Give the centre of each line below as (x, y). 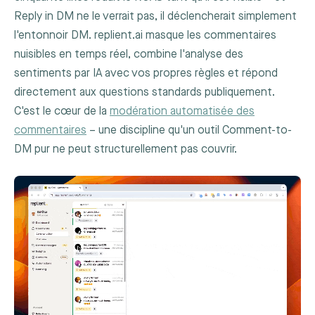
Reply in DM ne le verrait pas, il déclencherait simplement (155, 16)
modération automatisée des (182, 111)
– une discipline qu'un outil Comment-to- (189, 130)
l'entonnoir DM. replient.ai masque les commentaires (145, 35)
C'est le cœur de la (62, 111)
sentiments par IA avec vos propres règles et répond (146, 73)
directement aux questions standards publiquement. (144, 92)
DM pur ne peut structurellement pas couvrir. (126, 149)
